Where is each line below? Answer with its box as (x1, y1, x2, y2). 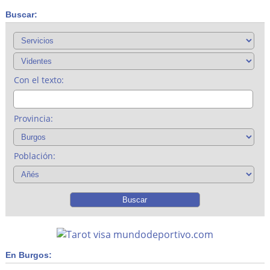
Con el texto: (13, 74, 64, 86)
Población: (13, 149, 55, 162)
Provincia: (13, 112, 53, 124)
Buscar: (5, 9, 37, 19)
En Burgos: (5, 250, 52, 260)
